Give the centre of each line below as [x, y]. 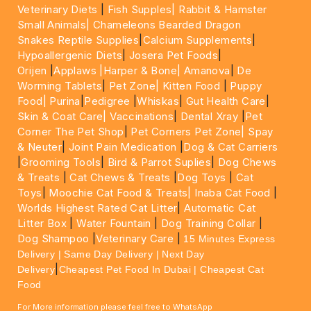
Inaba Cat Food [233, 192]
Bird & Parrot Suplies [159, 162]
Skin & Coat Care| [62, 116]
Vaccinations [140, 116]
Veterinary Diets [59, 9]
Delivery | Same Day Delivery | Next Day [111, 254]
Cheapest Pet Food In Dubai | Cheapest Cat [161, 269]
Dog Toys [202, 177]
